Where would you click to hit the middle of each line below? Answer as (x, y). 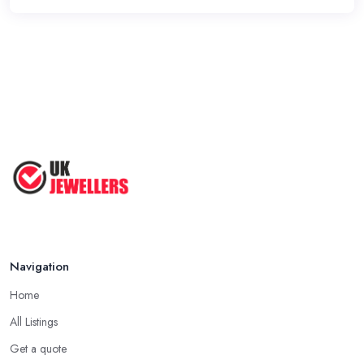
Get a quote (38, 349)
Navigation (39, 267)
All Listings (34, 322)
